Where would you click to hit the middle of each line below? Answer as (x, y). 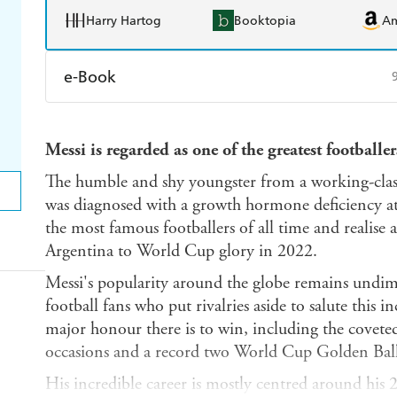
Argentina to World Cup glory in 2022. (181, 252)
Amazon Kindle (130, 121)
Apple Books (271, 121)
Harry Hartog (123, 20)
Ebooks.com (120, 160)
